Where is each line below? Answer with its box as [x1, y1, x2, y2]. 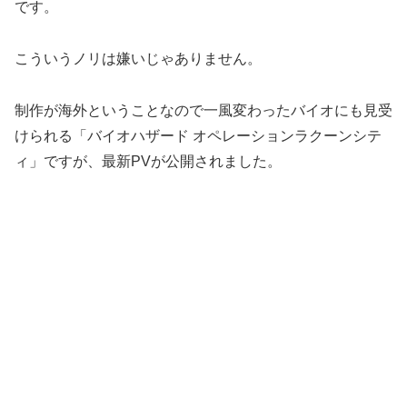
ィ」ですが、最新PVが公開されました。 [15, 153, 282, 169]
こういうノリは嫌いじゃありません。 [15, 50, 262, 66]
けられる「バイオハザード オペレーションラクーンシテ [15, 127, 382, 144]
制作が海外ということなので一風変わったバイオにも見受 [15, 102, 392, 118]
